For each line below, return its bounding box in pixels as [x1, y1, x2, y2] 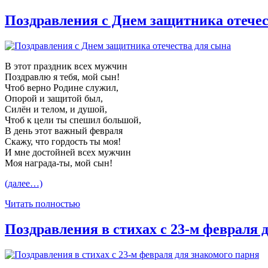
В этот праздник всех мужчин [5, 61, 127, 72]
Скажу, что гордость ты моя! [5, 136, 121, 147]
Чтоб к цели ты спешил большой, [5, 115, 141, 126]
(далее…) [5, 178, 42, 189]
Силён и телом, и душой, [5, 104, 107, 115]
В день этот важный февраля [5, 126, 123, 136]
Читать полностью [5, 199, 80, 209]
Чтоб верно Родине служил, [5, 83, 118, 93]
